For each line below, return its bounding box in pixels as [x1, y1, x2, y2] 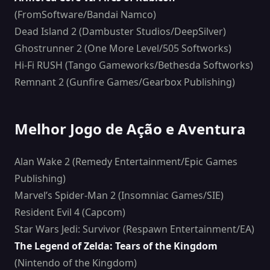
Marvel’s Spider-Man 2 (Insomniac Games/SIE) [14, 189, 224, 202]
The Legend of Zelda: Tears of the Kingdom [14, 239, 218, 253]
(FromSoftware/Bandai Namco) [14, 8, 156, 22]
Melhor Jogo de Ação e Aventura [14, 119, 246, 139]
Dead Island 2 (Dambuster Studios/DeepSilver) [14, 25, 226, 39]
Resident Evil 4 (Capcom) [14, 206, 125, 219]
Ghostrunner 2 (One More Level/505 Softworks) [14, 42, 231, 55]
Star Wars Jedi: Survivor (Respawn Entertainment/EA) [14, 222, 254, 236]
